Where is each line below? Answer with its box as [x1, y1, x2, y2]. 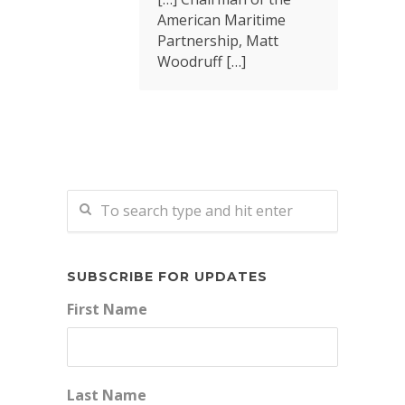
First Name [67, 299, 147, 319]
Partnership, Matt [157, 31, 278, 51]
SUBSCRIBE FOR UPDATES [67, 268, 268, 285]
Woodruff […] [157, 52, 246, 71]
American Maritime [157, 10, 286, 30]
